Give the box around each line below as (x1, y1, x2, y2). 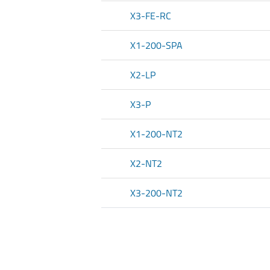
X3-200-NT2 (130, 186, 183, 201)
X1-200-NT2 (130, 127, 183, 142)
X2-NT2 (130, 156, 162, 171)
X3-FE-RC (130, 8, 171, 24)
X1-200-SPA (130, 38, 183, 53)
